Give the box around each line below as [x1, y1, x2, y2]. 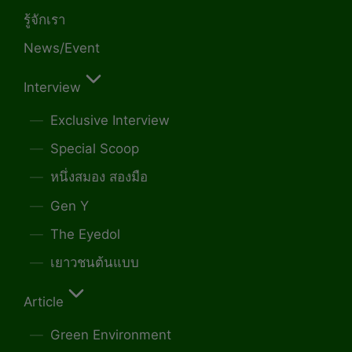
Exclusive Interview [49, 112, 170, 128]
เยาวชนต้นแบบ [49, 255, 139, 271]
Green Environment [49, 327, 171, 343]
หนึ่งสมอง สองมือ [49, 169, 148, 185]
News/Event [24, 39, 100, 56]
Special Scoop [49, 141, 139, 157]
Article [24, 294, 64, 310]
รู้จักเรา [24, 11, 65, 27]
